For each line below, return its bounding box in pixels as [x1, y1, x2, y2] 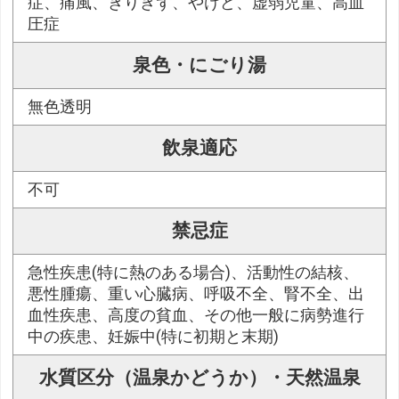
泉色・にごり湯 [133, 54, 266, 77]
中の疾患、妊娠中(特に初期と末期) [28, 328, 280, 346]
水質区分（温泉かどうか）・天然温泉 [38, 367, 361, 389]
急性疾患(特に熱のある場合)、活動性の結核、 [28, 264, 360, 282]
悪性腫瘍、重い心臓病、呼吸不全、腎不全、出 [28, 285, 365, 304]
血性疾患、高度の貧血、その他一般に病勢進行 [28, 306, 365, 325]
